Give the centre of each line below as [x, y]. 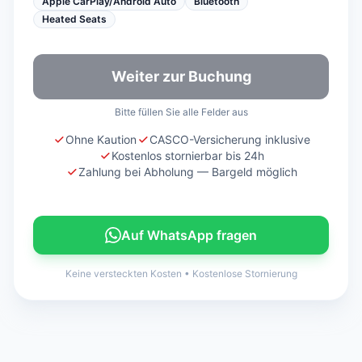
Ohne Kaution [101, 139]
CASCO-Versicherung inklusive [229, 139]
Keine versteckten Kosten [123, 274]
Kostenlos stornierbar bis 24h [187, 156]
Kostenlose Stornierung [244, 274]
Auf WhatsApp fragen [189, 235]
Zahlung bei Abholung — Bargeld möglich [187, 172]
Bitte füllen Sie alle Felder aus [181, 112]
